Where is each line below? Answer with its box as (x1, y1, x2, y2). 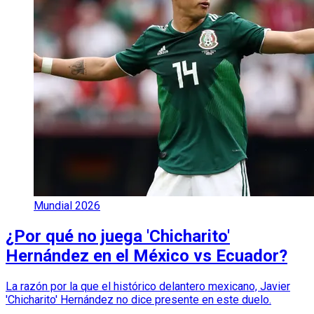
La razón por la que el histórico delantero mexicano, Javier (6, 280, 290, 294)
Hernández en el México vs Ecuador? (6, 246, 287, 266)
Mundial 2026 (34, 199, 100, 213)
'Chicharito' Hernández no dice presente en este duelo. (6, 293, 271, 307)
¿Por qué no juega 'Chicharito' (6, 226, 230, 247)
